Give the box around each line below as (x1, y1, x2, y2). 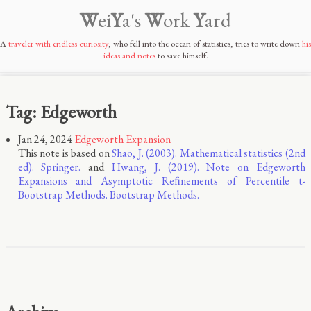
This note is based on (17, 145, 112, 160)
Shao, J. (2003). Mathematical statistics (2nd (112, 145, 305, 160)
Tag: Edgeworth (6, 99, 117, 124)
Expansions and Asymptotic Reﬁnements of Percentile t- (17, 173, 305, 188)
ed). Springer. (17, 159, 81, 174)
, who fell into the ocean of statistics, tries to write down (108, 37, 302, 50)
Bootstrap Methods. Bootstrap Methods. (17, 187, 199, 202)
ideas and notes (103, 49, 155, 62)
